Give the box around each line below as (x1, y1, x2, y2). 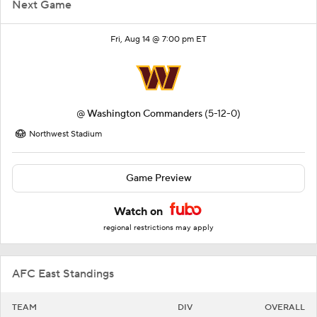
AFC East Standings (12, 267, 114, 282)
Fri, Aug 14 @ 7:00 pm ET (110, 34, 207, 45)
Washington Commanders (87, 108, 202, 121)
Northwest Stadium (29, 129, 102, 140)
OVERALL (265, 302, 305, 313)
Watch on (114, 204, 166, 219)
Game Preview (125, 172, 192, 185)
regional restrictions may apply (103, 223, 214, 234)
